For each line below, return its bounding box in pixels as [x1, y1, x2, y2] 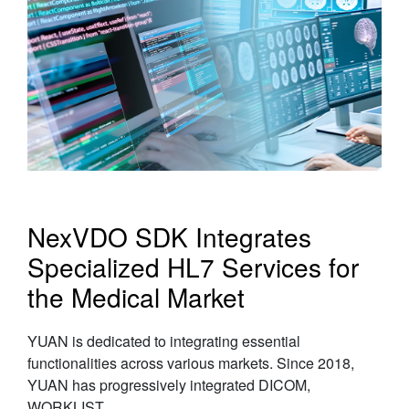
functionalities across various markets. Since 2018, [27, 352, 354, 374]
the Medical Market [27, 278, 245, 316]
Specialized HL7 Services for [27, 248, 359, 286]
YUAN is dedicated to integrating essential [27, 330, 300, 352]
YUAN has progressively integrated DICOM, [27, 374, 310, 396]
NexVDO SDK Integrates [27, 218, 311, 256]
